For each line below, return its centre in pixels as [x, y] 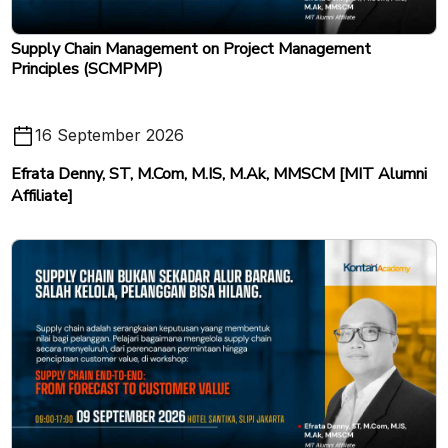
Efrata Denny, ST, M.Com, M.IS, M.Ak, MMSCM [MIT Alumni [219, 173]
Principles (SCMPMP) [87, 68]
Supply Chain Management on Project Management [191, 48]
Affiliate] [42, 195]
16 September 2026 [109, 135]
